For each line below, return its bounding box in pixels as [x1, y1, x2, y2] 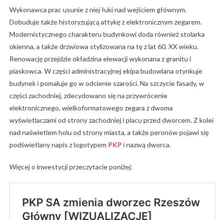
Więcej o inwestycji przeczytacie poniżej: [9, 163, 133, 171]
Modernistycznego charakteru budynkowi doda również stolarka [9, 30, 205, 39]
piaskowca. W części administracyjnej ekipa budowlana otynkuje [9, 67, 202, 76]
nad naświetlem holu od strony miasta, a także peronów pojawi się [9, 128, 209, 137]
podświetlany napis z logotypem [9, 140, 108, 149]
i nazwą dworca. [121, 140, 171, 149]
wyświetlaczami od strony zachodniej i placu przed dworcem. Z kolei [9, 116, 214, 125]
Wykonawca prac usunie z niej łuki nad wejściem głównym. [9, 5, 187, 14]
